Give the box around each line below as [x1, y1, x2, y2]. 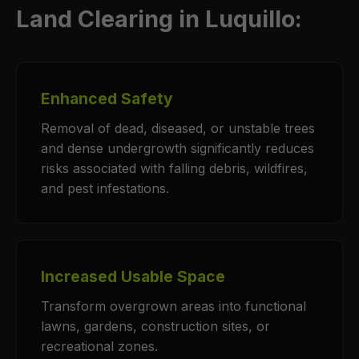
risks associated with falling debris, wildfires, [41, 160, 308, 176]
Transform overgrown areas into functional [41, 298, 306, 314]
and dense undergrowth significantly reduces [41, 140, 314, 156]
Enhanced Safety [41, 89, 173, 108]
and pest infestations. [41, 180, 169, 196]
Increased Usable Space [41, 267, 225, 286]
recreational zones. [41, 338, 158, 354]
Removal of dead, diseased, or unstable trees [41, 120, 315, 136]
